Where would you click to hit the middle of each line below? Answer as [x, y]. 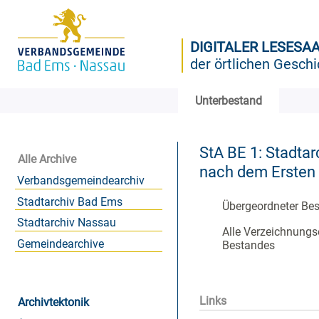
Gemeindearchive [60, 244]
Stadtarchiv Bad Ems [69, 202]
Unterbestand [229, 101]
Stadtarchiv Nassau [66, 223]
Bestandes [249, 246]
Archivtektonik [53, 303]
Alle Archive [47, 159]
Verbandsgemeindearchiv [80, 180]
